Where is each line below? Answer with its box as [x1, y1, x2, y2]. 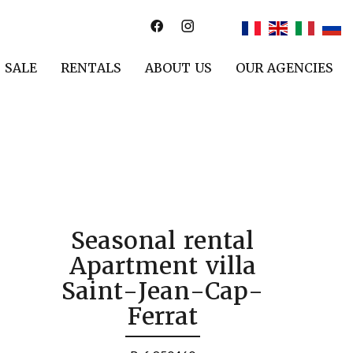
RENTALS [61, 60, 121, 76]
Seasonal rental [71, 225, 255, 256]
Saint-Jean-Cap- [61, 276, 264, 307]
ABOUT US [145, 60, 212, 76]
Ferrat [127, 301, 199, 332]
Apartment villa [69, 251, 256, 281]
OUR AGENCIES [236, 60, 333, 76]
